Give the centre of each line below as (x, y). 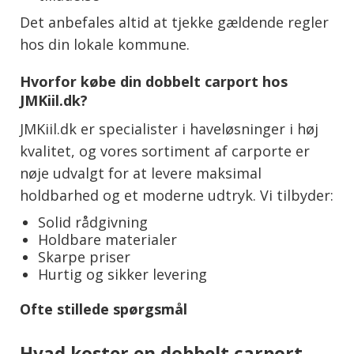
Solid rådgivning (92, 222)
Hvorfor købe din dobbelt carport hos (154, 81)
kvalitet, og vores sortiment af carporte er (165, 151)
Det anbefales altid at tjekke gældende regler (174, 23)
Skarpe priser (84, 256)
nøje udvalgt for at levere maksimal (141, 173)
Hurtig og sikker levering (122, 274)
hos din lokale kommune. (105, 45)
